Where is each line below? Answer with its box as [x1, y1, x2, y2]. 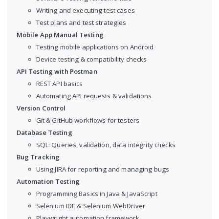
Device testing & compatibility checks [36, 54, 147, 64]
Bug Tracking [16, 152, 60, 161]
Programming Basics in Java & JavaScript [36, 189, 157, 198]
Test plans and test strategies [36, 18, 127, 27]
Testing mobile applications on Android [36, 42, 154, 51]
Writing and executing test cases [36, 5, 135, 15]
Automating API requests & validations [36, 91, 152, 100]
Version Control [16, 103, 66, 112]
